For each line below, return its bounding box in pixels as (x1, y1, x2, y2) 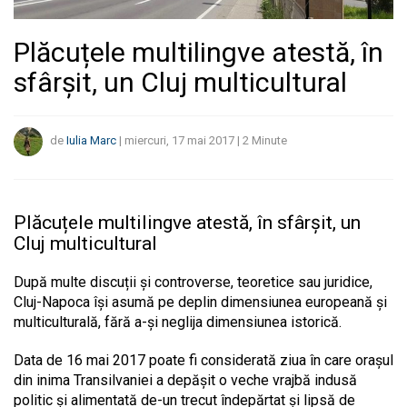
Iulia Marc (66, 134, 116, 148)
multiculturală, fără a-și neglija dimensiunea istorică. (14, 313, 342, 331)
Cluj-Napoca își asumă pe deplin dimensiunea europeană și (14, 293, 387, 311)
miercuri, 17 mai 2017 (124, 134, 234, 148)
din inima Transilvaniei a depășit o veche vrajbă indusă (14, 371, 357, 389)
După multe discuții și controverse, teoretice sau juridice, (14, 273, 372, 291)
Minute (252, 134, 287, 148)
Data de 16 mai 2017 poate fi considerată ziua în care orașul (14, 351, 393, 369)
